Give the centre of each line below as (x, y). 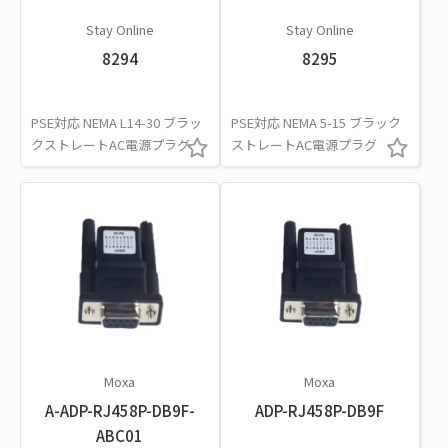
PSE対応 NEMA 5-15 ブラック (315, 122)
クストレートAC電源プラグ (110, 144)
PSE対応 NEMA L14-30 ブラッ (116, 122)
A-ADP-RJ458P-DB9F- (119, 410)
